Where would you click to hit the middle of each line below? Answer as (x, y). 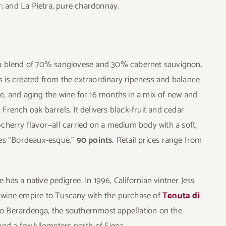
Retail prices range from (159, 140)
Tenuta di (181, 195)
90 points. (96, 140)
